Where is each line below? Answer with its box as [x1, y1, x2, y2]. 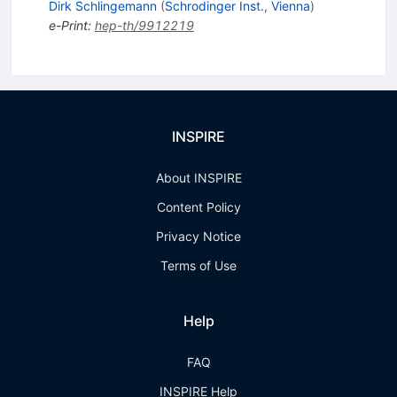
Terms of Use [160, 258, 237, 274]
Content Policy [156, 199, 241, 215]
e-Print [48, 18, 88, 34]
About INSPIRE [155, 170, 242, 186]
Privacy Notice [156, 229, 241, 245]
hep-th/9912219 [94, 18, 194, 34]
